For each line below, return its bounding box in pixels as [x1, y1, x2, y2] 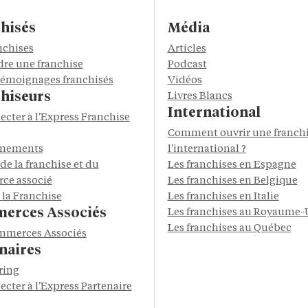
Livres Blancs [167, 91, 232, 102]
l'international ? [167, 144, 246, 155]
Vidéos [167, 76, 202, 86]
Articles [167, 44, 206, 54]
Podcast [167, 60, 207, 70]
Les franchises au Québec [167, 223, 291, 234]
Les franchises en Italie [167, 192, 279, 202]
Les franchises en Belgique [167, 176, 298, 186]
